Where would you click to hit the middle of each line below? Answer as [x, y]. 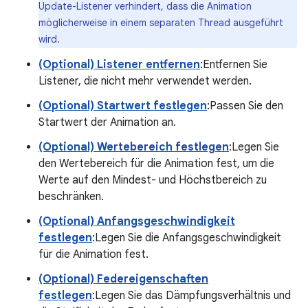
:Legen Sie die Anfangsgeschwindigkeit [187, 238]
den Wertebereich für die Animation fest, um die [156, 164]
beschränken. [71, 197]
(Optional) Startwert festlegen [123, 106]
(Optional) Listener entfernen [119, 65]
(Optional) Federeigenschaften [123, 279]
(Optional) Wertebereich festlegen [134, 147]
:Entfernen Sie [234, 65]
